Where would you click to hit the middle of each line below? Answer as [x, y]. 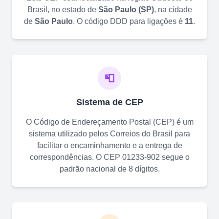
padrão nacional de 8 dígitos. [109, 169]
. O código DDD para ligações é [129, 21]
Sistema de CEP [109, 102]
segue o [175, 157]
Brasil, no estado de [63, 9]
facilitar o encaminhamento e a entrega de [109, 145]
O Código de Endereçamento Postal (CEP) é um [109, 122]
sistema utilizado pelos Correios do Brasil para [109, 133]
